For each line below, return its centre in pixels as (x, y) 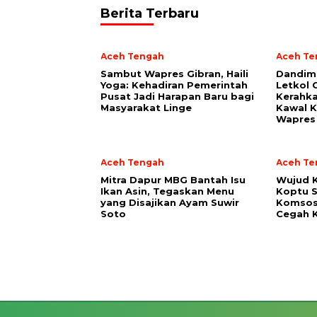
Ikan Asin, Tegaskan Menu (167, 191)
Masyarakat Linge (146, 108)
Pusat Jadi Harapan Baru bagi (177, 96)
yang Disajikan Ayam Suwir (170, 202)
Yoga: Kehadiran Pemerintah (174, 85)
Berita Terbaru (150, 13)
